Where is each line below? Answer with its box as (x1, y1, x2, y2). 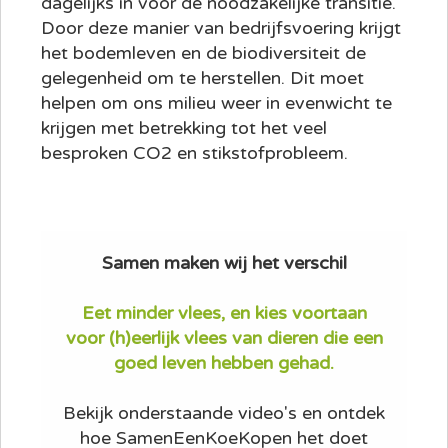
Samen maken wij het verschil (101, 252, 347, 275)
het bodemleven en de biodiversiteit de (41, 42, 366, 65)
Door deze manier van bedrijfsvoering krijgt (41, 17, 401, 40)
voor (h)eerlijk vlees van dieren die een (65, 327, 383, 350)
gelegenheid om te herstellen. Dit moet (41, 67, 364, 90)
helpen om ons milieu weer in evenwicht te (41, 92, 392, 115)
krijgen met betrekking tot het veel (41, 117, 327, 140)
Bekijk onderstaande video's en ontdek (63, 402, 385, 425)
